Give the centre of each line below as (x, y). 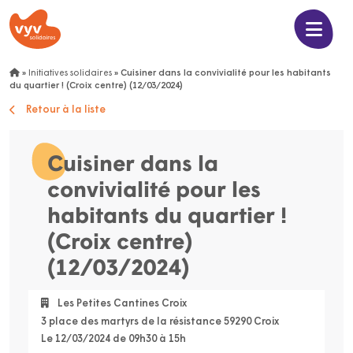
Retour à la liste (65, 110)
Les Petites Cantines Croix (121, 304)
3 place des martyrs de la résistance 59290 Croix (160, 321)
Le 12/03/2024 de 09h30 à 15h (113, 339)
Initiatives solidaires (70, 74)
